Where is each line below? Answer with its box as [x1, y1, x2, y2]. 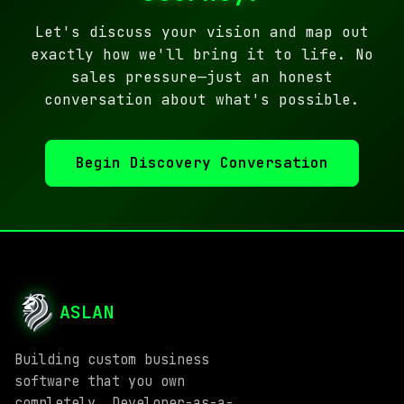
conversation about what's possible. [44, 90, 360, 109]
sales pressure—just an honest [71, 68, 333, 87]
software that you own [14, 372, 185, 390]
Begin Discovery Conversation [76, 153, 328, 172]
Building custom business [14, 351, 209, 369]
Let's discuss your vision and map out [35, 23, 369, 41]
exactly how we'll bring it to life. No [31, 45, 373, 64]
